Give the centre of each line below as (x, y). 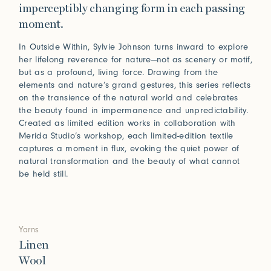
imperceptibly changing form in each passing (132, 8)
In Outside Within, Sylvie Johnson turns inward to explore (134, 47)
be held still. (44, 174)
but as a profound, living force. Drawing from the (119, 72)
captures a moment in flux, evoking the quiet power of (129, 148)
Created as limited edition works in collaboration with (127, 123)
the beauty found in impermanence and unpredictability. (134, 110)
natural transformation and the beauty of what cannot (129, 161)
